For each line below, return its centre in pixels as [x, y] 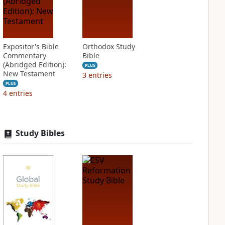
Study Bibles [40, 133]
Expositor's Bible [31, 46]
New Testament [29, 74]
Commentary [24, 55]
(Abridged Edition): [34, 65]
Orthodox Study [108, 46]
